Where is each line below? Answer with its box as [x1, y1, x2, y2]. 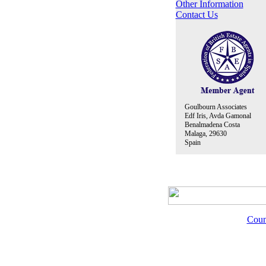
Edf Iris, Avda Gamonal [175, 112, 251, 120]
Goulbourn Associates [175, 103, 247, 111]
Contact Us [175, 9, 218, 20]
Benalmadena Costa [175, 121, 240, 129]
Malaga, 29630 [175, 129, 227, 138]
